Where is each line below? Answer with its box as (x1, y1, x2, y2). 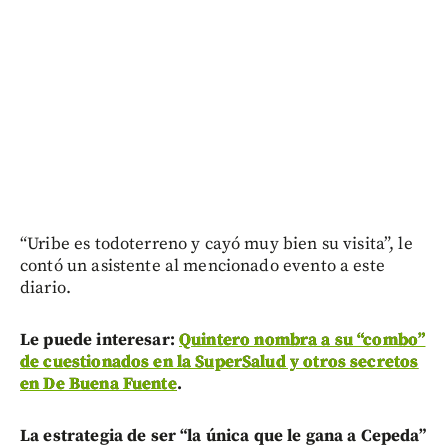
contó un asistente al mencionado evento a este (20, 254, 385, 277)
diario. (20, 276, 72, 299)
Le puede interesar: (20, 328, 179, 351)
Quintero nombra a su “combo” (179, 328, 426, 351)
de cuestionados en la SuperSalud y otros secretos (20, 350, 419, 373)
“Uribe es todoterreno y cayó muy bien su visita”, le (20, 232, 413, 255)
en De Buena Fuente (20, 372, 177, 395)
